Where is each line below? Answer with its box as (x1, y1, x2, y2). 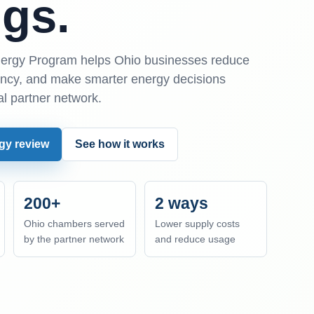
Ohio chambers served (24, 217, 125, 229)
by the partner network (24, 233, 125, 245)
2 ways (155, 193, 208, 212)
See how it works (75, 137, 165, 150)
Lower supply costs (155, 217, 240, 229)
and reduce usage (155, 233, 235, 245)
